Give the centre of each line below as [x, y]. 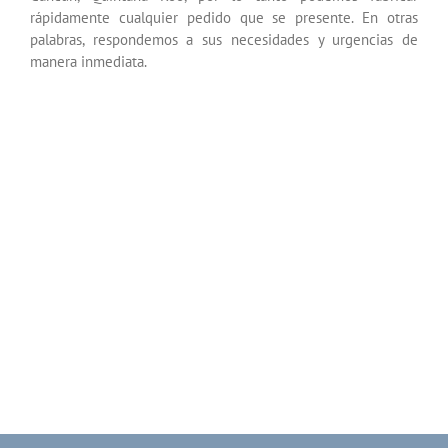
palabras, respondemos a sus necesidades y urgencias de [224, 39]
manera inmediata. [88, 61]
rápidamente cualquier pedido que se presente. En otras [224, 17]
